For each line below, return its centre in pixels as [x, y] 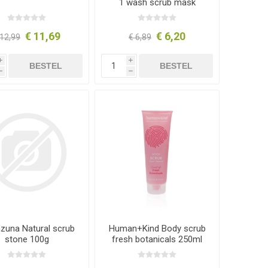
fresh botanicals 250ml [157, 240]
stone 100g [27, 240]
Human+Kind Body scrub [157, 229]
